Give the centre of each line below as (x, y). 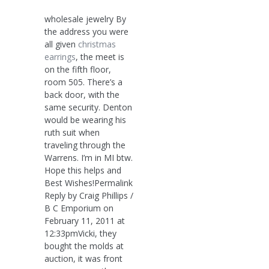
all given (61, 44)
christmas (97, 44)
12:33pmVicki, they (80, 233)
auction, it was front (83, 258)
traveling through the (85, 145)
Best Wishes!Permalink (89, 183)
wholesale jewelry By (85, 19)
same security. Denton (88, 107)
